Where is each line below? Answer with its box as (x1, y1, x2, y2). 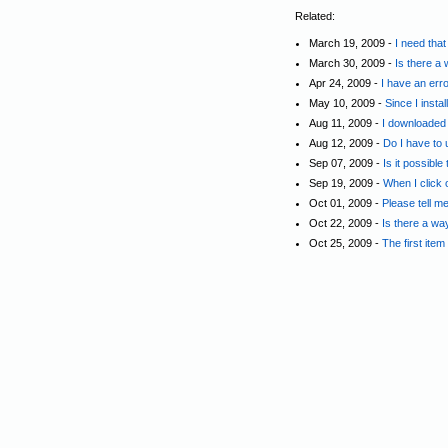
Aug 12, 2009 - (309, 137, 383, 149)
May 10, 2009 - (309, 97, 385, 109)
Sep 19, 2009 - (309, 177, 383, 189)
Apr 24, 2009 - (309, 77, 381, 89)
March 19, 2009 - (309, 37, 395, 49)
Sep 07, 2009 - (309, 157, 383, 169)
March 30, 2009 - (309, 57, 395, 69)
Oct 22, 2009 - (309, 217, 382, 229)
